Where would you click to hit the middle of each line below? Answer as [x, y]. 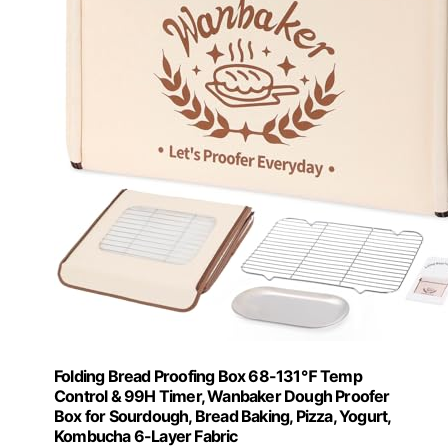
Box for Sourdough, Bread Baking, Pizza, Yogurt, [222, 415]
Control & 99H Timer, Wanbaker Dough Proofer [222, 395]
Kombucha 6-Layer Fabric [146, 435]
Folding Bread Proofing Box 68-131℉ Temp [208, 375]
